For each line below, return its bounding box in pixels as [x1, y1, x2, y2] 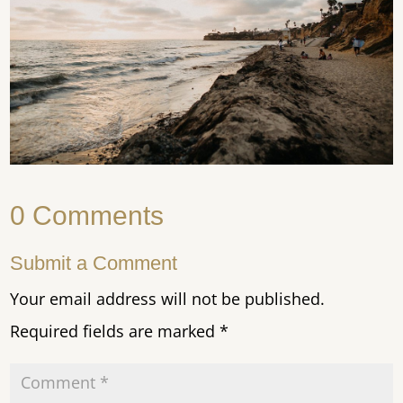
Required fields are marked [10, 320, 220, 343]
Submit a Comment [10, 252, 178, 275]
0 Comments [10, 201, 165, 231]
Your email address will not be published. [10, 288, 326, 310]
